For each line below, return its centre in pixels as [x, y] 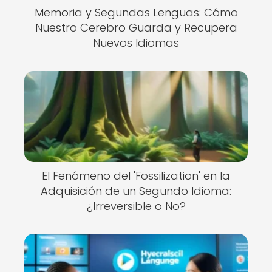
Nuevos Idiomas [136, 43]
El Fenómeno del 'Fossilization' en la [136, 175]
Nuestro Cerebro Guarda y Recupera [136, 28]
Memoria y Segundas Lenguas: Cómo [136, 12]
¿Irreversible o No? [136, 206]
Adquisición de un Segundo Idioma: [136, 191]
